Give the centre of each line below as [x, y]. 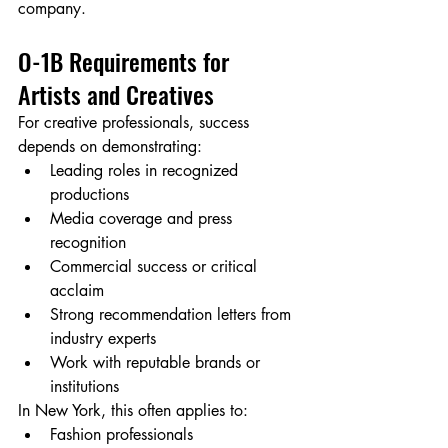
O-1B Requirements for [126, 61]
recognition [88, 243]
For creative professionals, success [136, 123]
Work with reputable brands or [157, 363]
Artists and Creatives [116, 94]
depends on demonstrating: [110, 147]
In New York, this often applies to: [133, 411]
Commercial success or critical [156, 267]
